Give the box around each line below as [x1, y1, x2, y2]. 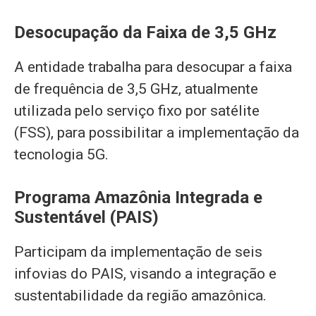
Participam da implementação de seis [14, 243, 262, 261]
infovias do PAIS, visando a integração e [14, 265, 276, 283]
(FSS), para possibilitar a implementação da [14, 123, 299, 141]
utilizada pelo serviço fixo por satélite [14, 102, 260, 119]
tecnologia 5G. [14, 145, 109, 163]
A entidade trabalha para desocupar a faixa [14, 58, 292, 75]
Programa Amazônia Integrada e [14, 188, 262, 208]
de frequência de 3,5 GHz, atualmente [14, 80, 258, 97]
